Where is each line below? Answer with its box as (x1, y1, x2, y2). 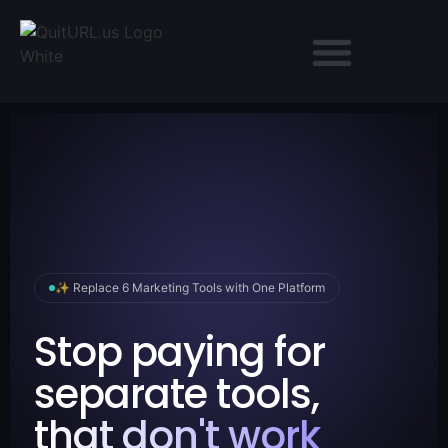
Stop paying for (34, 324, 325, 380)
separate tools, (34, 366, 319, 422)
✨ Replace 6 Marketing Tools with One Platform (55, 280, 325, 295)
